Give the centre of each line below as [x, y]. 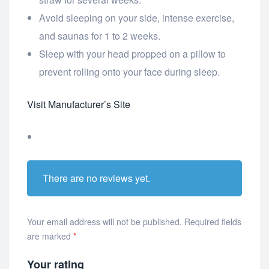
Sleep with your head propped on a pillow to [132, 54]
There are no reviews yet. [96, 178]
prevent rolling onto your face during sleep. [129, 72]
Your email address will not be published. [104, 222]
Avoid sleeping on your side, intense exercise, [137, 18]
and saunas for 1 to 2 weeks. [100, 36]
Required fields [213, 222]
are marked [50, 236]
